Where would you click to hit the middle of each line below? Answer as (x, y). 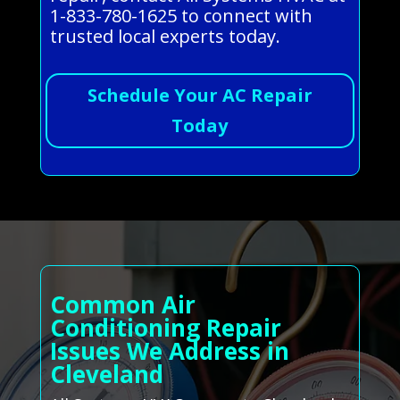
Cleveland (106, 375)
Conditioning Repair (165, 328)
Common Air (122, 305)
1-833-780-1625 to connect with (181, 16)
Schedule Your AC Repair (200, 96)
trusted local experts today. (165, 37)
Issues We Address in (169, 351)
